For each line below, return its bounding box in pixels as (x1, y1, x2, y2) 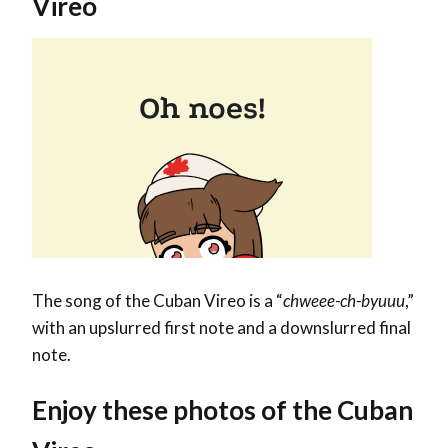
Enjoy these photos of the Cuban (32, 393, 413, 426)
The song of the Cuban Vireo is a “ (32, 289, 283, 311)
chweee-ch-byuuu (283, 289, 405, 311)
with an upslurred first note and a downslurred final (32, 316, 411, 338)
